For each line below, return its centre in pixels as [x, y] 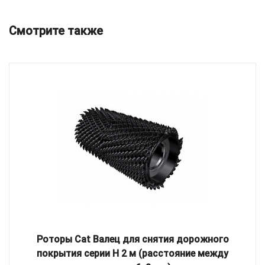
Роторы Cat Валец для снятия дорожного [132, 239]
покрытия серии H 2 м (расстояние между [132, 253]
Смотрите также [56, 30]
